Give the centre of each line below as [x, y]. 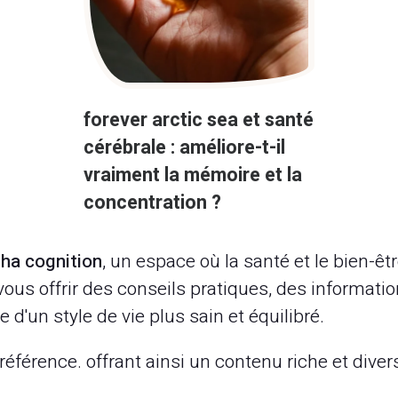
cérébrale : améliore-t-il [184, 148]
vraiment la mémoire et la [193, 175]
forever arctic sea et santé [199, 120]
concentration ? [152, 203]
